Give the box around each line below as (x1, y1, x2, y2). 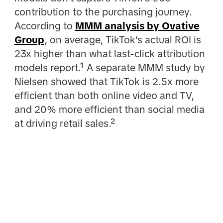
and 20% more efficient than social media (14, 104, 205, 115)
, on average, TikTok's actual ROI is (44, 34, 201, 45)
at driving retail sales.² (14, 117, 116, 129)
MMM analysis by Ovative (75, 20, 200, 31)
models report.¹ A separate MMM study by (14, 62, 205, 73)
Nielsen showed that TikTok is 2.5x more (14, 76, 199, 87)
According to (14, 20, 75, 31)
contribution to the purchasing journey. (14, 6, 192, 17)
